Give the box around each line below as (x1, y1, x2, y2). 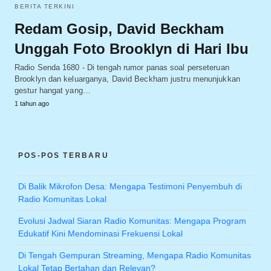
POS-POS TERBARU (18, 151, 109, 160)
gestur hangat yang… (15, 85, 91, 95)
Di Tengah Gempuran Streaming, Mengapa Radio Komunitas (18, 250, 251, 260)
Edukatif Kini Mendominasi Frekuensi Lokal (18, 228, 183, 238)
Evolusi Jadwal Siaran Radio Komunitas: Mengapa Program (18, 215, 246, 226)
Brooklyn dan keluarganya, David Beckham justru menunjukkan (15, 74, 240, 83)
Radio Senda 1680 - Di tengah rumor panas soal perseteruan (15, 62, 229, 72)
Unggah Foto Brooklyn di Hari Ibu (15, 40, 249, 57)
